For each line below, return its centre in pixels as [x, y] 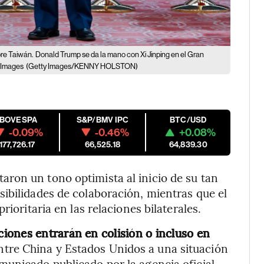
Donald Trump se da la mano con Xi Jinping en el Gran [120, 54]
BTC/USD [188, 120]
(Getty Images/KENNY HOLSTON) [82, 66]
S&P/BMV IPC [103, 120]
